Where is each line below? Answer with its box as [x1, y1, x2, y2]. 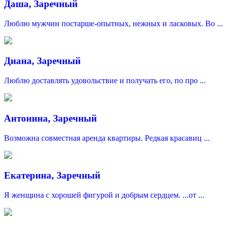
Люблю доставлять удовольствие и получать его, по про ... [4, 76, 206, 85]
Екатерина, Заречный [4, 170, 100, 181]
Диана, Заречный [4, 55, 81, 67]
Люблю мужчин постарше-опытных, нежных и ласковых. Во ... [4, 19, 223, 28]
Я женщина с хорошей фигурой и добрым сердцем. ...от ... [4, 191, 204, 199]
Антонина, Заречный [4, 112, 97, 124]
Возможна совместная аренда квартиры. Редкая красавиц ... [4, 133, 210, 142]
